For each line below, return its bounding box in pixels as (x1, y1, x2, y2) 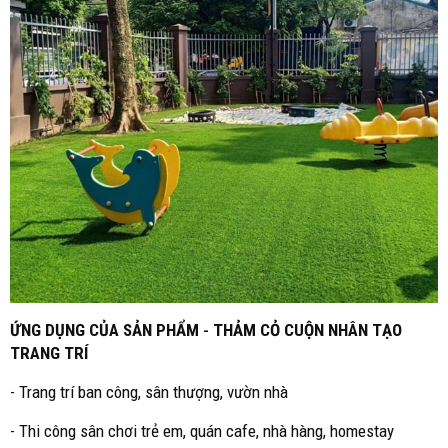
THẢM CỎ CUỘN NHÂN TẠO (213, 320, 402, 340)
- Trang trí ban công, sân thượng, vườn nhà (10, 382, 288, 402)
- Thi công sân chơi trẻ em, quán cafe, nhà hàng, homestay (10, 421, 394, 441)
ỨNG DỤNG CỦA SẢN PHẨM (10, 320, 203, 340)
